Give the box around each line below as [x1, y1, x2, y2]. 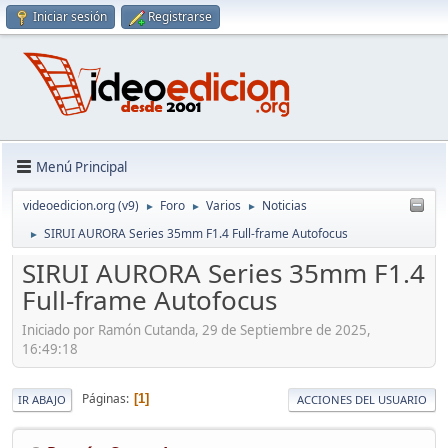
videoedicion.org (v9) [23, 197, 139, 215]
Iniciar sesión [33, 8, 107, 25]
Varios [206, 197, 241, 215]
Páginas [82, 390, 126, 408]
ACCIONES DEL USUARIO [297, 391, 427, 407]
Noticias [262, 197, 307, 215]
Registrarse [148, 8, 212, 25]
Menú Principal [36, 157, 127, 176]
